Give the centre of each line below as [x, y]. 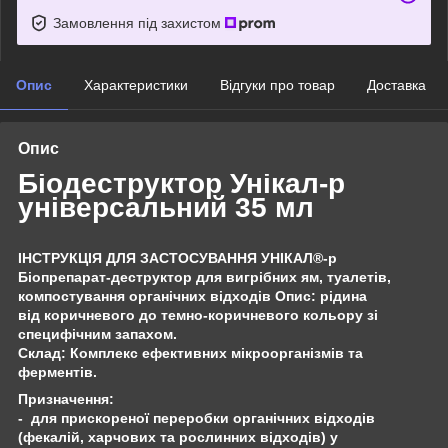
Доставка [396, 84]
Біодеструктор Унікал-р [181, 183]
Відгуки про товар [277, 84]
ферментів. [57, 371]
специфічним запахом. [97, 333]
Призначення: [66, 398]
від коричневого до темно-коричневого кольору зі [198, 314]
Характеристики [136, 84]
